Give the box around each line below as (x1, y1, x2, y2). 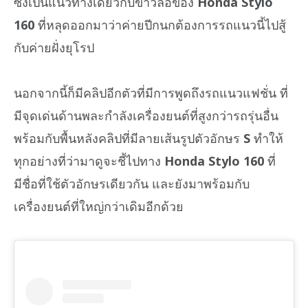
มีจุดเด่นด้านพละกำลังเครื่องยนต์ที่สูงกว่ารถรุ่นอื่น (14, 107, 278, 124)
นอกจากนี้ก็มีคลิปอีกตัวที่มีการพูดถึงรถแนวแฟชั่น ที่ (14, 85, 288, 101)
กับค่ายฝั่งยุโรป (14, 38, 94, 56)
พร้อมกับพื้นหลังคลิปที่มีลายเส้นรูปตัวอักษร (14, 130, 243, 146)
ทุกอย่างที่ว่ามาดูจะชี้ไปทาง (14, 153, 164, 169)
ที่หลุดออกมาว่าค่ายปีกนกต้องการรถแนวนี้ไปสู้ (34, 16, 286, 33)
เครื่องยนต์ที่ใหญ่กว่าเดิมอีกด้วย (14, 198, 184, 214)
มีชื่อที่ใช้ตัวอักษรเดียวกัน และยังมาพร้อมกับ (14, 175, 250, 192)
